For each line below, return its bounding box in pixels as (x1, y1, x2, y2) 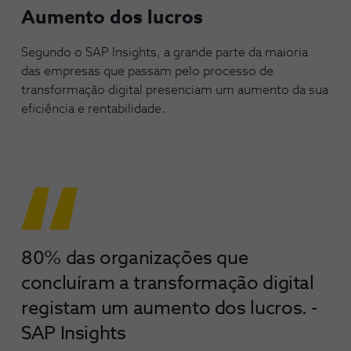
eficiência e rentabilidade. (21, 103, 165, 115)
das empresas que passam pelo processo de (21, 65, 273, 78)
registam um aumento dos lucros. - (21, 299, 318, 318)
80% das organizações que (21, 249, 249, 268)
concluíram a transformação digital (21, 274, 314, 293)
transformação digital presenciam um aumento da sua (21, 84, 328, 96)
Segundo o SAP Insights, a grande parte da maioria (21, 46, 308, 59)
